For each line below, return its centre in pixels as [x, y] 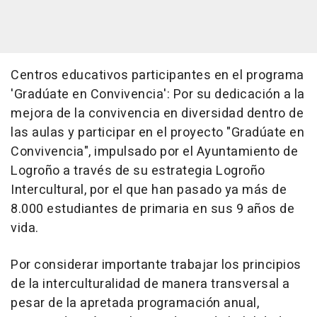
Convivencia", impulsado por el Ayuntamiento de [154, 151]
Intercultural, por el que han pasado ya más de [149, 190]
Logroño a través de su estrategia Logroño [138, 171]
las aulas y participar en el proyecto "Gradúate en [157, 132]
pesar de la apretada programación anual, [135, 303]
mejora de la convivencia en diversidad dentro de [157, 113]
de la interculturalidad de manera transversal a [150, 284]
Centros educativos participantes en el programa [157, 75]
